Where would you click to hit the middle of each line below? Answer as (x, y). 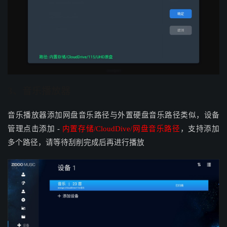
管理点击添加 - (34, 128)
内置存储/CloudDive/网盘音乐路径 (121, 128)
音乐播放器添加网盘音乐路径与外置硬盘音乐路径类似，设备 (113, 115)
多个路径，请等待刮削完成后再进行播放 (76, 142)
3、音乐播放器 (39, 91)
